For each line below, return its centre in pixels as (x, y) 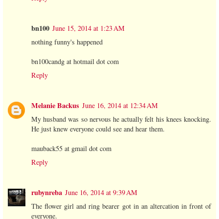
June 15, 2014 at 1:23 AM (88, 28)
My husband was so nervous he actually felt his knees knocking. (121, 119)
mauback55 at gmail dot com (71, 148)
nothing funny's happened (67, 42)
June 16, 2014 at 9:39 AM (101, 192)
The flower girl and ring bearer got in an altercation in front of (121, 206)
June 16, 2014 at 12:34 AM (120, 105)
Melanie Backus (55, 105)
